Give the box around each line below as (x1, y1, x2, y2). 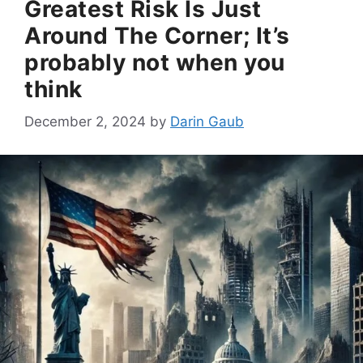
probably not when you (24, 48, 285, 76)
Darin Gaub (170, 113, 244, 130)
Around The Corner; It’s (24, 21, 290, 49)
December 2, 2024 (24, 113, 146, 130)
